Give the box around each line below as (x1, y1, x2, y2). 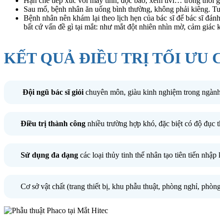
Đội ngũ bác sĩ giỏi (21, 87, 83, 96)
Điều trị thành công (21, 119, 85, 128)
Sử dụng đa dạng (21, 150, 78, 159)
